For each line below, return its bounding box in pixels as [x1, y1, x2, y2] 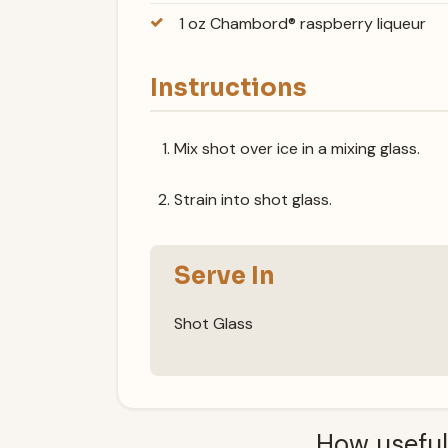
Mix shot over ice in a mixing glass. [174, 137, 420, 159]
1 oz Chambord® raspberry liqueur [178, 13, 426, 35]
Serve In [174, 260, 275, 291]
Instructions [150, 73, 307, 104]
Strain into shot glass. [174, 188, 332, 210]
